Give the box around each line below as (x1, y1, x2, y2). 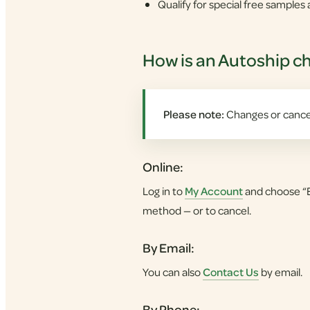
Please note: (163, 107, 224, 122)
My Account (185, 183, 243, 199)
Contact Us (203, 264, 259, 280)
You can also (143, 264, 203, 280)
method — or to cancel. (143, 203, 251, 218)
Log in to (143, 183, 185, 199)
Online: (143, 158, 183, 176)
